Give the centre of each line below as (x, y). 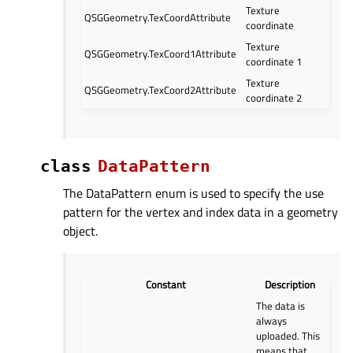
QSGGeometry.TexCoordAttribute (158, 17)
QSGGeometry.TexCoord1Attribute (161, 53)
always (272, 321)
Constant (165, 285)
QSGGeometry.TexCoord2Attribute (161, 89)
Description (290, 285)
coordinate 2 (274, 97)
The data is (281, 306)
